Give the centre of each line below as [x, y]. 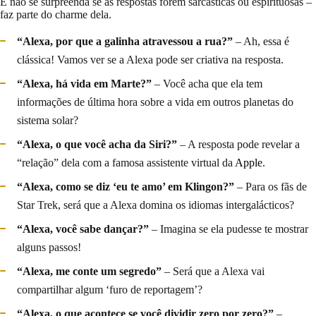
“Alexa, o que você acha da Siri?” [97, 145]
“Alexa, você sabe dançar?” [83, 229]
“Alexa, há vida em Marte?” [84, 84]
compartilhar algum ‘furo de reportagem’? [110, 290]
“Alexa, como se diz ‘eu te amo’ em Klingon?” [126, 187]
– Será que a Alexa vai [213, 272]
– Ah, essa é [261, 42]
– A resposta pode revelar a [238, 145]
